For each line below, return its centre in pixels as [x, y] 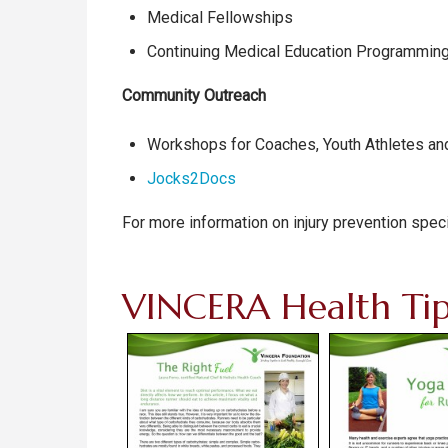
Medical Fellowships [220, 18]
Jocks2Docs [191, 179]
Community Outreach [196, 96]
